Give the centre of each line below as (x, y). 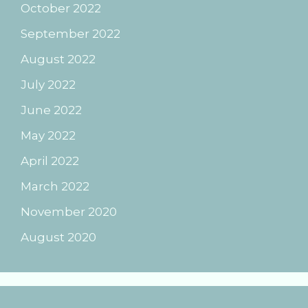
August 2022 (58, 59)
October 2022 (61, 9)
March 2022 (55, 187)
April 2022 (50, 161)
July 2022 (48, 85)
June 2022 (51, 110)
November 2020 (69, 212)
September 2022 (70, 34)
